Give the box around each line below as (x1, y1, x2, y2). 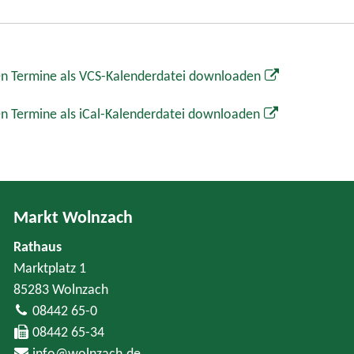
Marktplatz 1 (13, 262, 87, 277)
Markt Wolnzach (13, 210, 134, 227)
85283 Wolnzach (13, 283, 109, 298)
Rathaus (13, 240, 62, 255)
